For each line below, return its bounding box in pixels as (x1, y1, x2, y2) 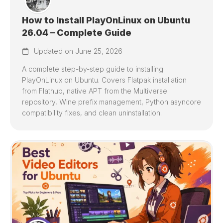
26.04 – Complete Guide (22, 27, 131, 38)
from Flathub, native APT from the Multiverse (22, 87, 167, 95)
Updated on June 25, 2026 (32, 47, 122, 55)
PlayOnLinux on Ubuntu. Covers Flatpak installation (22, 76, 187, 84)
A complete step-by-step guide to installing (22, 65, 163, 73)
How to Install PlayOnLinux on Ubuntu (22, 15, 190, 25)
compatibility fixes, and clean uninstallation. (22, 109, 162, 117)
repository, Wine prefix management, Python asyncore (22, 98, 201, 106)
